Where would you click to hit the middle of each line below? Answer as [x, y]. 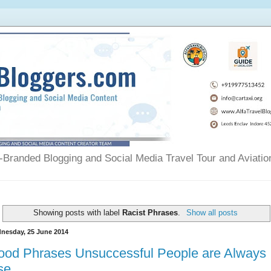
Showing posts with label [78, 213]
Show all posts [212, 213]
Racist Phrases [150, 213]
